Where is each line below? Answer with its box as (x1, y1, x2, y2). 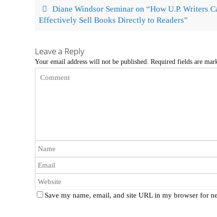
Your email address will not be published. (35, 58, 149, 65)
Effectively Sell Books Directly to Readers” (39, 15, 188, 25)
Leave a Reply (35, 45, 84, 57)
